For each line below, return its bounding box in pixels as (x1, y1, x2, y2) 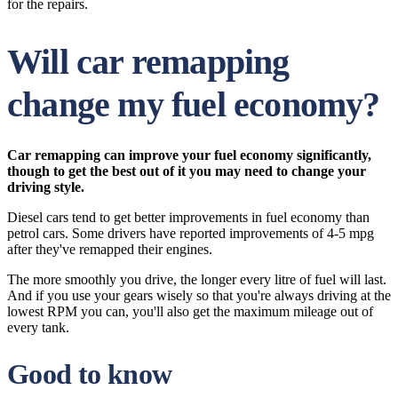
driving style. (7, 179, 84, 195)
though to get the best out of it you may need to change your (7, 163, 366, 179)
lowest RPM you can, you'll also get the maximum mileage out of (7, 304, 373, 319)
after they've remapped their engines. (7, 242, 212, 257)
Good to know (7, 358, 172, 390)
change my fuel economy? (7, 84, 380, 124)
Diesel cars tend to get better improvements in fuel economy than (7, 210, 370, 225)
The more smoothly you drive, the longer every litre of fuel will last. (7, 272, 386, 287)
